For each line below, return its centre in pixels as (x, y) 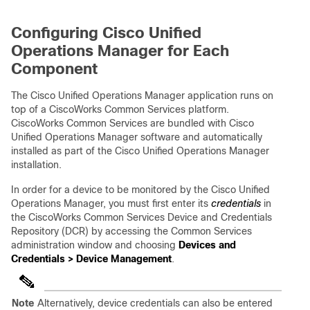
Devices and (207, 245)
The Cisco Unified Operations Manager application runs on (142, 96)
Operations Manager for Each (120, 51)
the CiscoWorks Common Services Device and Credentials (142, 218)
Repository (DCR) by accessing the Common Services (131, 231)
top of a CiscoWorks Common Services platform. (120, 110)
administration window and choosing (95, 245)
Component (54, 69)
